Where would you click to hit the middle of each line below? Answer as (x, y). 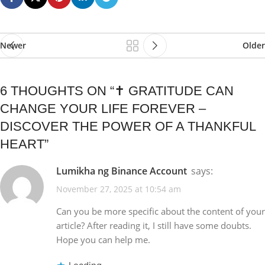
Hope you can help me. (103, 240)
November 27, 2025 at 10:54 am (119, 189)
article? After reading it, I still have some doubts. (154, 226)
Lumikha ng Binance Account (124, 171)
